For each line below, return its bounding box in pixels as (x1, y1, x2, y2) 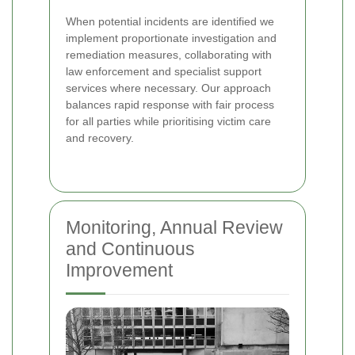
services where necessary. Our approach (66, 82, 271, 95)
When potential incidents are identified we (66, 15, 274, 29)
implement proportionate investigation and (66, 32, 277, 45)
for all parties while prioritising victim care (66, 115, 271, 128)
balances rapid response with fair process (66, 98, 274, 112)
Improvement (66, 260, 173, 281)
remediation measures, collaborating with (66, 48, 272, 62)
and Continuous (66, 239, 195, 260)
